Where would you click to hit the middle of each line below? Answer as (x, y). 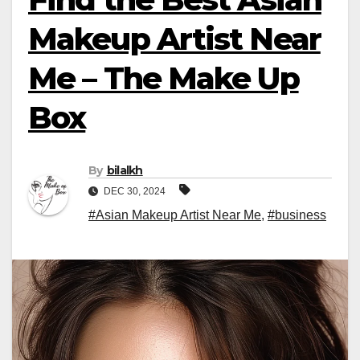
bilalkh (125, 171)
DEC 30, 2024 (135, 192)
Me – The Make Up (164, 78)
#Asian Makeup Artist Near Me (175, 215)
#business (297, 215)
